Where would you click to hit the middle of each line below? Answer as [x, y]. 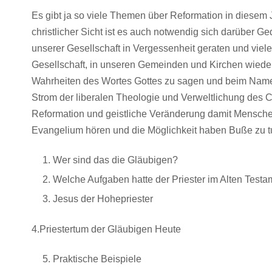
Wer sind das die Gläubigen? [115, 160]
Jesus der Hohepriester [103, 199]
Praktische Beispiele [97, 259]
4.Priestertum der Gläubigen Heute [106, 229]
